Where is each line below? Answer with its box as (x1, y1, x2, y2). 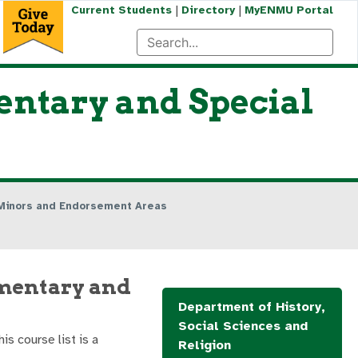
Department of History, (178, 299, 325, 315)
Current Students (70, 3, 172, 17)
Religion (178, 337, 231, 353)
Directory (181, 3, 235, 17)
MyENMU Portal (244, 3, 333, 17)
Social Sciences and (178, 318, 308, 334)
